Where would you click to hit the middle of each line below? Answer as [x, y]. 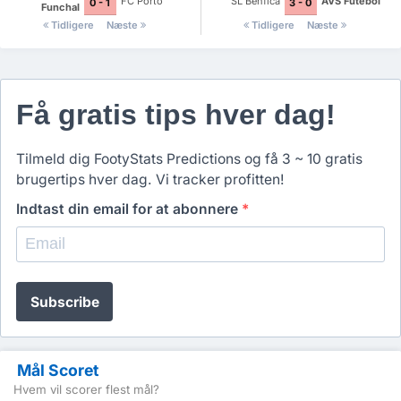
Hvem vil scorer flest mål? [86, 390]
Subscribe [64, 302]
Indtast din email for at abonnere [129, 209]
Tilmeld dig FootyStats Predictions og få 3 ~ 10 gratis [189, 158]
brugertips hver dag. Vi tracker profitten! [150, 179]
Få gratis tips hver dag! [176, 115]
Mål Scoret [58, 371]
